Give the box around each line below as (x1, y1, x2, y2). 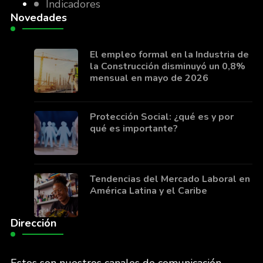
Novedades (10, 10, 67, 25)
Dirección (10, 215, 56, 230)
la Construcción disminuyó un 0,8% (89, 59, 245, 73)
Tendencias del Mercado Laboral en (89, 172, 250, 186)
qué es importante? (89, 122, 178, 135)
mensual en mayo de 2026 (89, 71, 208, 85)
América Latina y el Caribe (89, 184, 207, 197)
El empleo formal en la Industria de (89, 48, 249, 61)
